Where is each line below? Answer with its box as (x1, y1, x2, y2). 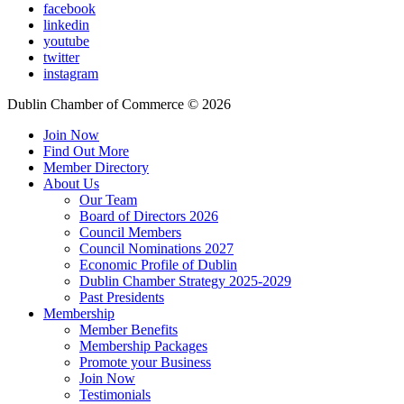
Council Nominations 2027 (79, 240, 234, 256)
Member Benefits (79, 321, 178, 337)
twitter (43, 49, 79, 65)
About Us (43, 175, 99, 191)
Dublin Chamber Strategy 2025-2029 (79, 272, 291, 289)
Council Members (79, 224, 181, 240)
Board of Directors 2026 (79, 207, 218, 224)
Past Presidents (79, 289, 164, 305)
